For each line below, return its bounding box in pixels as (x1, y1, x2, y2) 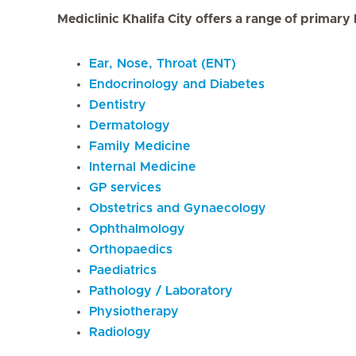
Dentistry (89, 98, 146, 111)
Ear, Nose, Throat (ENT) (89, 56, 236, 70)
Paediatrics (89, 263, 157, 277)
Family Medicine (89, 139, 191, 153)
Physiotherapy (89, 304, 179, 318)
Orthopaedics (89, 242, 172, 256)
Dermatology (89, 118, 170, 132)
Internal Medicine (89, 160, 196, 173)
